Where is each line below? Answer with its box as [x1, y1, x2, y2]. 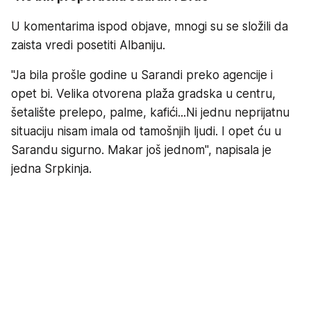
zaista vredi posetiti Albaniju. [11, 38, 165, 53]
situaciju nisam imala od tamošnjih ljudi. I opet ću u [11, 124, 281, 139]
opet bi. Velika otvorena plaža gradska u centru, [11, 87, 276, 101]
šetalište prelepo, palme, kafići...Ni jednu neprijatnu [11, 106, 289, 120]
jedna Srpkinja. [11, 162, 92, 176]
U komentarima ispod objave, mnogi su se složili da [11, 19, 288, 34]
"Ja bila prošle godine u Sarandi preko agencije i [11, 68, 273, 83]
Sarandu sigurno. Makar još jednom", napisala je [11, 143, 271, 158]
